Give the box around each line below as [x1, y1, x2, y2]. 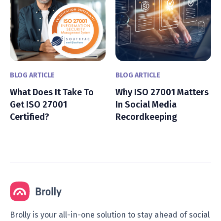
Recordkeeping [115, 111, 179, 122]
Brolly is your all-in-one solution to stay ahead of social [10, 210, 210, 220]
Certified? [10, 111, 53, 122]
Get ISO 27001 [10, 99, 67, 110]
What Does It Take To [10, 86, 94, 98]
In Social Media [115, 99, 177, 110]
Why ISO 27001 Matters [115, 86, 209, 98]
